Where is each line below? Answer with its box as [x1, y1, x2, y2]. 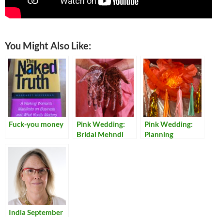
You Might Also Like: [5, 39, 91, 51]
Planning [144, 129, 173, 139]
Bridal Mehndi [77, 129, 124, 139]
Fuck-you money [9, 119, 63, 128]
